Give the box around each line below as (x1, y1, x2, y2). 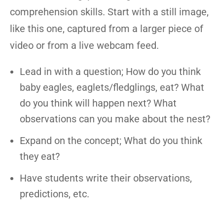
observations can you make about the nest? (20, 113, 210, 125)
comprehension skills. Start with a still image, (10, 6, 209, 18)
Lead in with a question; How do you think (20, 66, 201, 77)
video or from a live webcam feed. (10, 39, 159, 51)
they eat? (20, 150, 60, 162)
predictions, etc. (20, 188, 89, 200)
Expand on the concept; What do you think (20, 135, 202, 147)
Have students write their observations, (20, 172, 192, 184)
